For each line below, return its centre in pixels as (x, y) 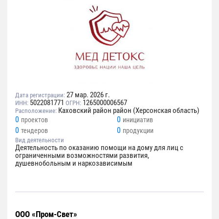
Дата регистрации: (40, 95)
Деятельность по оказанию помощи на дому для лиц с (99, 147)
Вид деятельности (40, 140)
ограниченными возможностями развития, (82, 155)
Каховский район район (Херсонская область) (129, 110)
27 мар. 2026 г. (88, 95)
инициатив (138, 120)
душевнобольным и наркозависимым (74, 163)
